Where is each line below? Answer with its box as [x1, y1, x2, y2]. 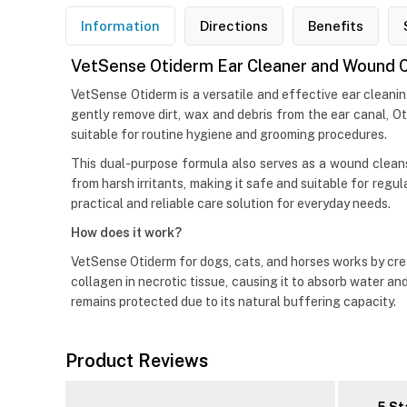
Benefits [308, 18, 363, 35]
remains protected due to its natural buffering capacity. [71, 294, 396, 310]
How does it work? [71, 225, 182, 241]
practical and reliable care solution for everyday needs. [71, 196, 391, 212]
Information [81, 18, 160, 35]
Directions [200, 18, 268, 35]
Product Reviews [65, 350, 208, 372]
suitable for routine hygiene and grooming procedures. [71, 127, 387, 143]
